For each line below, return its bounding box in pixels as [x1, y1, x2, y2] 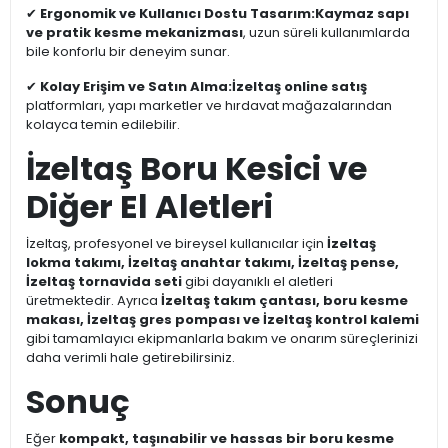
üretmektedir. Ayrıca [26, 291, 161, 311]
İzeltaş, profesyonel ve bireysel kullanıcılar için [26, 234, 327, 254]
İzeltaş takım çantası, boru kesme [161, 291, 408, 311]
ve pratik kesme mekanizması [26, 23, 243, 43]
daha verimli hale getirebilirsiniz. [26, 348, 235, 368]
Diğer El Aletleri [26, 184, 273, 230]
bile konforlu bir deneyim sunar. [26, 42, 230, 62]
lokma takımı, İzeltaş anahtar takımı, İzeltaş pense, [26, 253, 399, 273]
